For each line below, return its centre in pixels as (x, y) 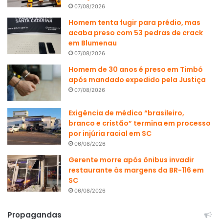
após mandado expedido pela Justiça (137, 80)
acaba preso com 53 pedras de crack (136, 33)
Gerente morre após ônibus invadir (131, 160)
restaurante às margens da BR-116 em (136, 170)
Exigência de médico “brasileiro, (126, 113)
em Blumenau (93, 43)
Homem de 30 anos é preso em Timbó (136, 70)
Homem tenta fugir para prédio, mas (134, 23)
